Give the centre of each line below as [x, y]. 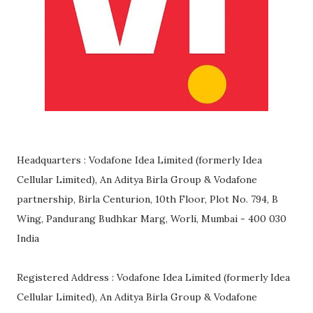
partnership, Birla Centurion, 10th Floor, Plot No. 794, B [147, 199]
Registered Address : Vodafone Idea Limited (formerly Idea [153, 278]
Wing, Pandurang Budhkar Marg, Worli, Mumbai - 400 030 [152, 219]
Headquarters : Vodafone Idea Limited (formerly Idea [139, 160]
